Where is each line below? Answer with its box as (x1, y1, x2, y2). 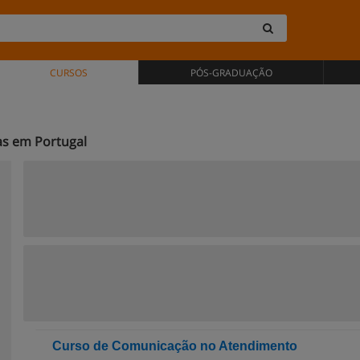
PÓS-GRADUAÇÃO (190, 66, 272, 80)
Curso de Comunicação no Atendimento (52, 339, 297, 353)
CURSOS (49, 66, 88, 80)
